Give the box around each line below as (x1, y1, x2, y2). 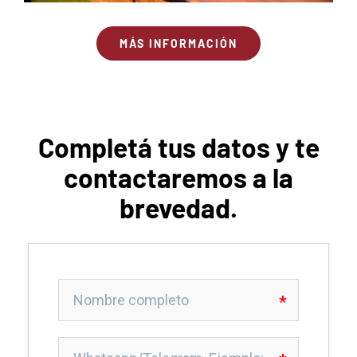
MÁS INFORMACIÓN (120, 36, 237, 50)
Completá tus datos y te (37, 130, 320, 163)
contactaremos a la (64, 160, 293, 194)
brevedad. (120, 190, 237, 224)
